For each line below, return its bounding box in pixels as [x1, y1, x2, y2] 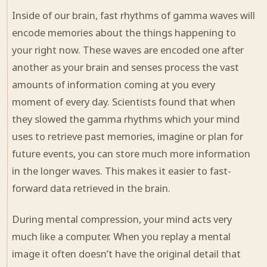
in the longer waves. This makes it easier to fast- [12, 163, 231, 178]
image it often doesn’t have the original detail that [12, 246, 241, 260]
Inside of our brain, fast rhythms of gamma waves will [12, 8, 255, 22]
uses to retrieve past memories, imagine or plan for [12, 129, 243, 143]
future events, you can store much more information [12, 146, 250, 160]
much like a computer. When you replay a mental [12, 229, 231, 243]
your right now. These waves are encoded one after [12, 42, 244, 57]
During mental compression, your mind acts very [12, 212, 232, 226]
